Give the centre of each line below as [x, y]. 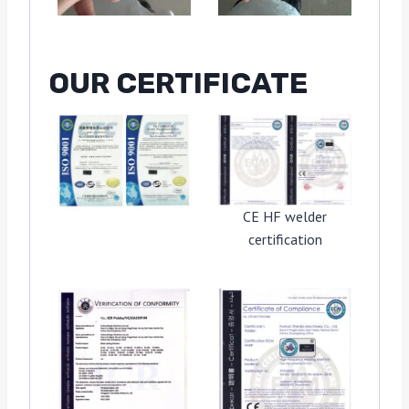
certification [285, 239]
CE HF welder [285, 216]
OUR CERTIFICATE [178, 83]
